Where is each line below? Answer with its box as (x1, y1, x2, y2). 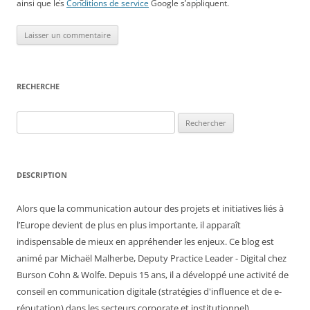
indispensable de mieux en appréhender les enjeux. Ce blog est (17, 235, 274, 248)
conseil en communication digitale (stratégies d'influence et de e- (17, 285, 282, 298)
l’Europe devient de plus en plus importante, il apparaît (17, 219, 241, 232)
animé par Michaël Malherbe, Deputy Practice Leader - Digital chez (17, 252, 286, 265)
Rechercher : (16, 113, 66, 126)
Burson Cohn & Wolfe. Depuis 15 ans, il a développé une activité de (17, 268, 289, 282)
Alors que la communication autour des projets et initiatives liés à (17, 202, 284, 215)
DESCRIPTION (17, 170, 67, 181)
